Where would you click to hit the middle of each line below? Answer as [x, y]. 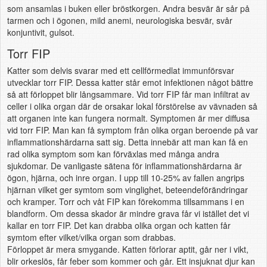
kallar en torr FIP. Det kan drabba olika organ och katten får [119, 226]
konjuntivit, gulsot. [41, 32]
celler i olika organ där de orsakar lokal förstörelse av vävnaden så [132, 106]
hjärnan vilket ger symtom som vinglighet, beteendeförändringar [127, 190]
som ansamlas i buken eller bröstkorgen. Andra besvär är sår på [128, 8]
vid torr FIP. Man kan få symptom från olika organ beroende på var [132, 130]
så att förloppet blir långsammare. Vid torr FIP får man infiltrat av [128, 94]
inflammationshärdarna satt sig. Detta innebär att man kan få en [127, 142]
